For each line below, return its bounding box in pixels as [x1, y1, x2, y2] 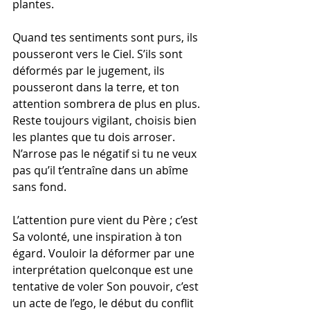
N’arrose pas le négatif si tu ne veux [12, 146, 199, 161]
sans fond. [12, 179, 66, 194]
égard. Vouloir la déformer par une [12, 246, 197, 261]
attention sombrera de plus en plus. [12, 96, 203, 111]
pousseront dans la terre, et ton [12, 80, 182, 95]
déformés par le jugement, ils [12, 63, 167, 78]
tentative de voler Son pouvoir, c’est [12, 279, 201, 294]
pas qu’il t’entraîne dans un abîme [12, 163, 191, 178]
